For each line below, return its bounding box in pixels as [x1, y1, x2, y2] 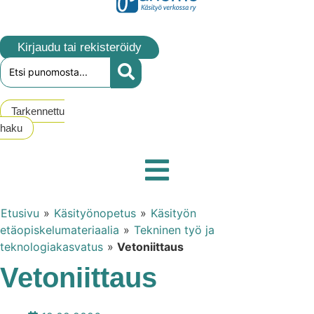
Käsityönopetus [54, 206, 136, 221]
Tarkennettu [11, 105, 64, 118]
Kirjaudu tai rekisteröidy [18, 41, 142, 55]
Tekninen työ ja [134, 223, 214, 238]
